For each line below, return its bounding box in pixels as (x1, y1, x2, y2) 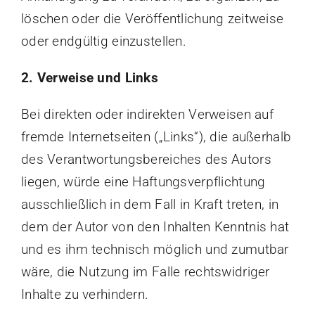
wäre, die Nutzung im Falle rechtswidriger (20, 264, 270, 281)
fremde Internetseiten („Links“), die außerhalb (20, 129, 292, 146)
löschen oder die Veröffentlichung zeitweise (20, 11, 284, 27)
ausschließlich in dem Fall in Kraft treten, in (20, 196, 279, 213)
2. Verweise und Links (20, 70, 158, 86)
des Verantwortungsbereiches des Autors (20, 151, 271, 168)
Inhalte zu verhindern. (20, 286, 149, 303)
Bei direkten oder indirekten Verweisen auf (20, 106, 274, 123)
